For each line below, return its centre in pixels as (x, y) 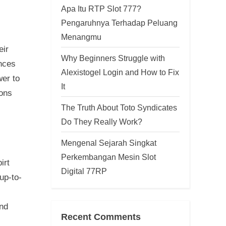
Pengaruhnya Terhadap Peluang (119, 22)
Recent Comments (101, 217)
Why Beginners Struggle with (113, 58)
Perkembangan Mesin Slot (108, 157)
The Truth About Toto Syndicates (119, 107)
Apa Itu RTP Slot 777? (101, 8)
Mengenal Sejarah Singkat (109, 143)
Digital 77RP (84, 171)
